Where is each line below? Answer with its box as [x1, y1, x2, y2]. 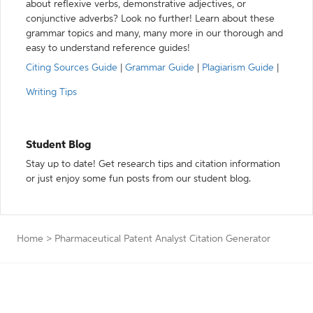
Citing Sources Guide [26, 63, 117, 73]
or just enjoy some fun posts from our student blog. [26, 174, 251, 184]
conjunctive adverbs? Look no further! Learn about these [26, 14, 275, 24]
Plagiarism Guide [202, 63, 274, 73]
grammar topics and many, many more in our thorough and [26, 29, 283, 38]
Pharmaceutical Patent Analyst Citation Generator [54, 234, 270, 244]
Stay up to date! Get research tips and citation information [26, 159, 280, 169]
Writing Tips [26, 87, 77, 97]
